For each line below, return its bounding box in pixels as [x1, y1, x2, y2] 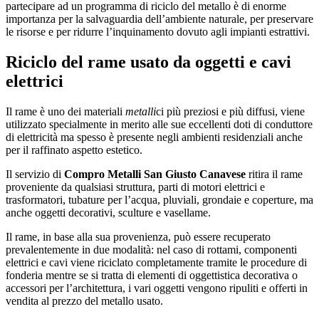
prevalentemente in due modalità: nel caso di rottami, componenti [6, 243, 297, 256]
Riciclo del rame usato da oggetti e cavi [6, 53, 291, 71]
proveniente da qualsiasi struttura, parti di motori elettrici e [6, 180, 265, 193]
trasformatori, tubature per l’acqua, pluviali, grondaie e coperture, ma [6, 193, 313, 206]
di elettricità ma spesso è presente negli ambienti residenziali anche [6, 130, 303, 143]
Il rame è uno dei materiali [6, 105, 125, 117]
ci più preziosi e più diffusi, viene [156, 105, 305, 117]
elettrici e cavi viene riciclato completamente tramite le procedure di [6, 256, 307, 268]
